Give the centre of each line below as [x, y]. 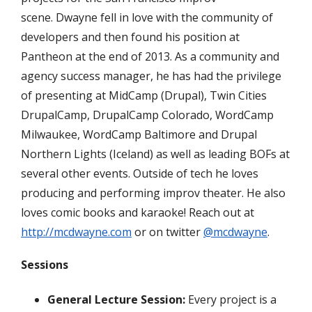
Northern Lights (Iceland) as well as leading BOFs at [155, 154]
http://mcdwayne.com [76, 232]
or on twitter [167, 232]
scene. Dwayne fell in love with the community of [147, 17]
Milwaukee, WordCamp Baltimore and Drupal [139, 134]
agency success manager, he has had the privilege [151, 76]
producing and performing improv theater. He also [153, 193]
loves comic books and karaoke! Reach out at [138, 212]
